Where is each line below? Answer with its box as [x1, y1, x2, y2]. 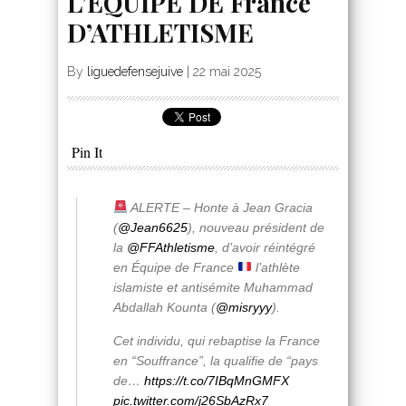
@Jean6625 [118, 219, 188, 235]
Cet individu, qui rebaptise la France [113, 333, 320, 348]
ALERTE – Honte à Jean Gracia [127, 199, 313, 215]
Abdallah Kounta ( [113, 299, 216, 314]
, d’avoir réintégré [215, 239, 315, 255]
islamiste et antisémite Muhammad [113, 279, 313, 295]
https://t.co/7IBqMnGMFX [144, 372, 289, 388]
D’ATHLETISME [67, 14, 254, 49]
